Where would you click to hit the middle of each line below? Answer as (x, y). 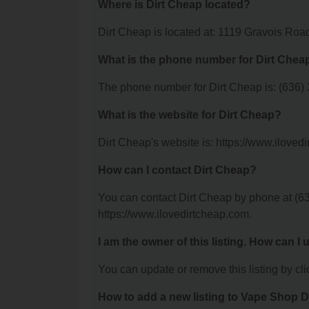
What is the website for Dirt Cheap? (190, 115)
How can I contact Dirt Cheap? (177, 170)
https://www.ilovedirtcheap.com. (175, 215)
